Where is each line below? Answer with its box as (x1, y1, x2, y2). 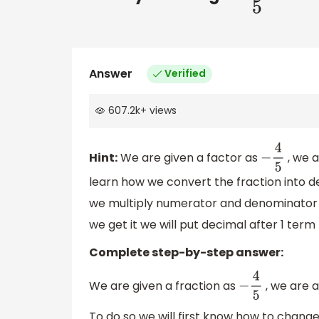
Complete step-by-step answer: (89, 244, 283, 261)
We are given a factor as (117, 149, 261, 166)
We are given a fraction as (89, 277, 239, 294)
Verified (164, 66, 206, 81)
